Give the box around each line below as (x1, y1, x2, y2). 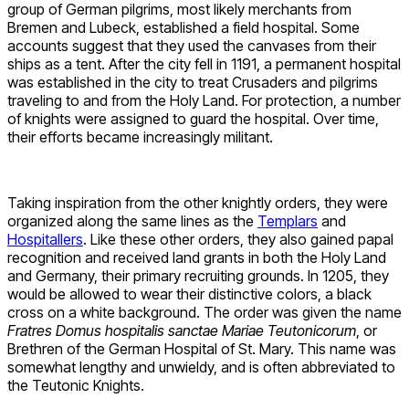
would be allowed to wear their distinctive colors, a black (7, 284, 372, 303)
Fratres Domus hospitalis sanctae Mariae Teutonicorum (7, 320, 356, 340)
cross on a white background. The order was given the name (7, 302, 402, 321)
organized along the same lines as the (7, 211, 257, 230)
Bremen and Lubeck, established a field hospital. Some (7, 17, 360, 37)
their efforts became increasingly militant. (7, 127, 273, 146)
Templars (257, 211, 318, 230)
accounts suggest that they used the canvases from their (7, 36, 376, 55)
